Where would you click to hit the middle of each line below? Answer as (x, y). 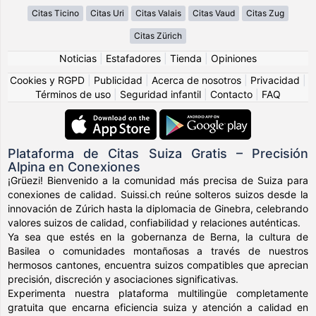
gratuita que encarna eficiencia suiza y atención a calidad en (158, 307)
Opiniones (234, 58)
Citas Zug (265, 13)
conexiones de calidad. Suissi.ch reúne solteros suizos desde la (158, 194)
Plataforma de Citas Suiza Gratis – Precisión (158, 153)
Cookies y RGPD (47, 80)
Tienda (186, 58)
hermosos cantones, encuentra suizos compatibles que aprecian (158, 265)
